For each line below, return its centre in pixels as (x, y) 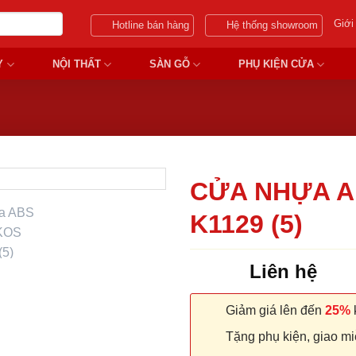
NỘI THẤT (76, 64)
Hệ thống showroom (273, 25)
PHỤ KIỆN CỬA (276, 64)
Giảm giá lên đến (274, 310)
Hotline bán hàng (151, 25)
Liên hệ (283, 271)
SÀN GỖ (169, 64)
